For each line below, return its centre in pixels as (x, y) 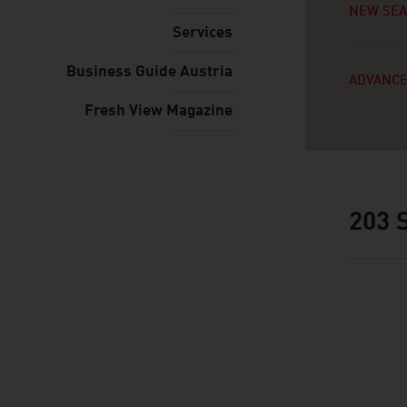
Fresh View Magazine (159, 111)
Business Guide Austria (149, 72)
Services (203, 33)
